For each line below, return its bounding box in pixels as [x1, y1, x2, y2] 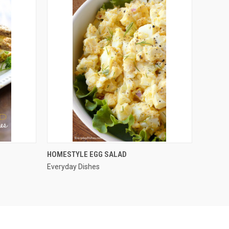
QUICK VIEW [100, 147, 134, 155]
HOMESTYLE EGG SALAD [47, 149, 127, 159]
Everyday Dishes [47, 162, 100, 171]
